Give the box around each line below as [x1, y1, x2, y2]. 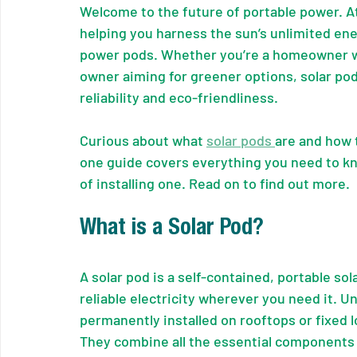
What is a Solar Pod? [80, 218, 264, 241]
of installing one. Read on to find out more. [80, 174, 350, 192]
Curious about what [80, 131, 206, 149]
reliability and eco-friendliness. [80, 88, 278, 106]
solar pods [206, 131, 275, 149]
